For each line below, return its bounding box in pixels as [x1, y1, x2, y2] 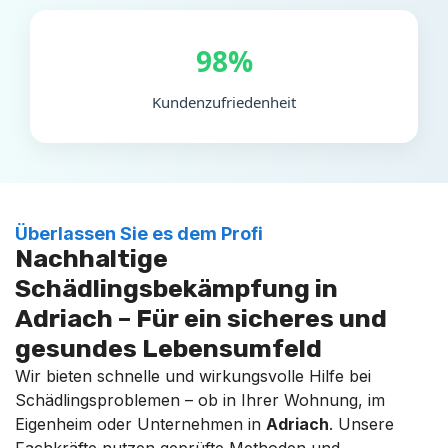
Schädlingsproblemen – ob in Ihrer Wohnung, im [15, 389, 385, 410]
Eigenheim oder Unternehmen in [15, 413, 266, 434]
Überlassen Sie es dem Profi [15, 222, 263, 244]
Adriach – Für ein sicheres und [15, 303, 387, 333]
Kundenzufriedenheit [152, 91, 296, 112]
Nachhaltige [15, 243, 168, 273]
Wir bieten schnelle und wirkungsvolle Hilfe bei [15, 365, 371, 386]
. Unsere [329, 413, 394, 434]
